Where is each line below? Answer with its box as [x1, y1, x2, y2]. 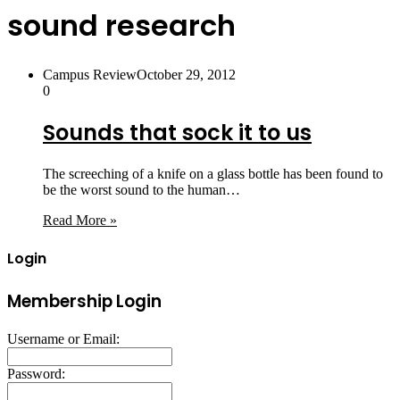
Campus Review [43, 66, 137, 82]
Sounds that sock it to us [43, 117, 312, 147]
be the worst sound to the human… [43, 181, 240, 197]
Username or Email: [7, 330, 120, 346]
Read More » [43, 212, 117, 228]
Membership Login [7, 289, 162, 314]
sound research [7, 5, 236, 46]
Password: [7, 365, 65, 381]
